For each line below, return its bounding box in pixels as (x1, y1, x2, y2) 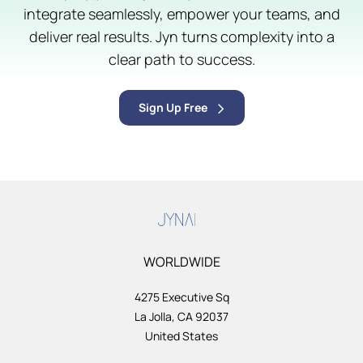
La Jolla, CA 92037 (135, 308, 228, 324)
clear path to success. (108, 49, 255, 69)
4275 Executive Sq (134, 288, 229, 305)
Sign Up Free (138, 99, 207, 115)
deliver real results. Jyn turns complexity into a (28, 26, 335, 46)
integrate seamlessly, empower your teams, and (23, 3, 340, 23)
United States (145, 327, 218, 344)
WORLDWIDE (143, 252, 220, 271)
